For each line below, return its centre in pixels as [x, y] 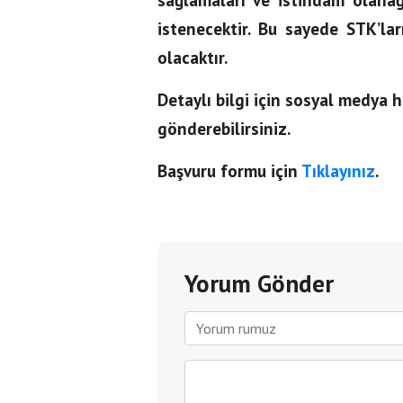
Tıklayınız [338, 170]
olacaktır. [192, 57]
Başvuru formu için [229, 170]
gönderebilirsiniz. [224, 128]
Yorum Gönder [259, 283]
